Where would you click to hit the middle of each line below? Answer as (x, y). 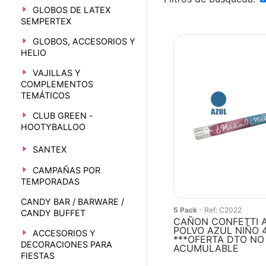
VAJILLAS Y (56, 73)
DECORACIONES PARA (66, 245)
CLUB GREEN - (63, 116)
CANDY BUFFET (53, 213)
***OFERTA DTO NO (219, 239)
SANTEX (49, 150)
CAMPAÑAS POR (66, 170)
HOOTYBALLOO (53, 127)
